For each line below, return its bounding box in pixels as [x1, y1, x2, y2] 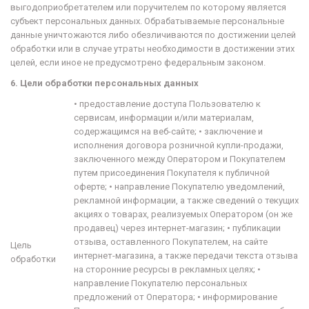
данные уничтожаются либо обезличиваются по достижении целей [10, 30, 296, 40]
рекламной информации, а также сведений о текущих [74, 195, 299, 206]
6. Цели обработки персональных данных [10, 78, 199, 88]
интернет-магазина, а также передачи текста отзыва [74, 250, 298, 261]
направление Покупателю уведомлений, [114, 181, 285, 192]
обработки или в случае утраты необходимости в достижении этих [10, 43, 295, 54]
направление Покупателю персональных [74, 278, 247, 288]
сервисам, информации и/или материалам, [74, 112, 254, 123]
